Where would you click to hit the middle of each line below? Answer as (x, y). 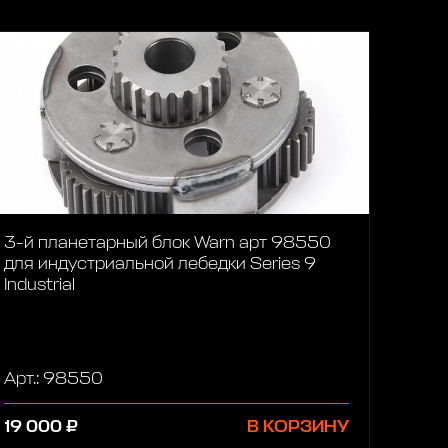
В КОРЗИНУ (298, 427)
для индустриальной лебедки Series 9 (160, 265)
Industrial (40, 286)
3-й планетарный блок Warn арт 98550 (168, 244)
